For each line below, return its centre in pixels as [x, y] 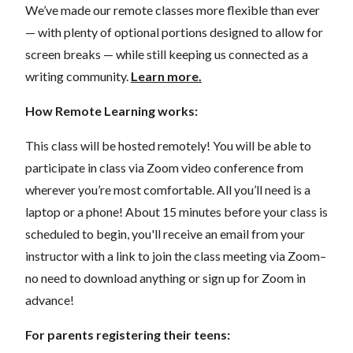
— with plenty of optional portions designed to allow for [174, 32]
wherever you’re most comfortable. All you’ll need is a [168, 189]
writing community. [78, 76]
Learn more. [166, 76]
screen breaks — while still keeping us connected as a [167, 54]
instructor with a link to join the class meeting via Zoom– [176, 255]
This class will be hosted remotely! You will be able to [168, 145]
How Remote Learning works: [111, 110]
